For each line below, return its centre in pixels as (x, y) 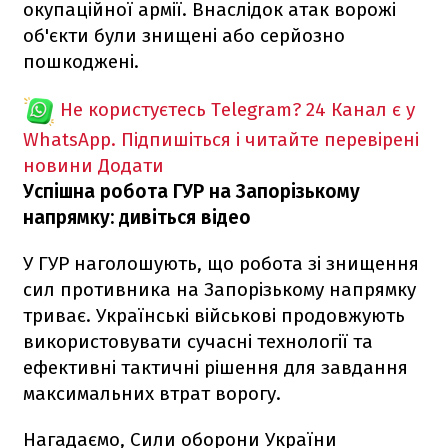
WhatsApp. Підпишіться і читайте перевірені (221, 139)
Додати (131, 165)
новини (58, 165)
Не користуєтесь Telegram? (180, 109)
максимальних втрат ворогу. (152, 393)
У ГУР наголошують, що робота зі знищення (221, 263)
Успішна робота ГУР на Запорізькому (191, 191)
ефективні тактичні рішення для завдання (215, 367)
